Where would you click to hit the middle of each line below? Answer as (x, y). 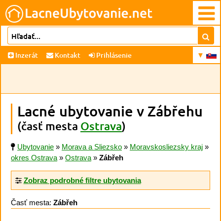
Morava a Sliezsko (92, 147)
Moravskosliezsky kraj (166, 147)
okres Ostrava (34, 158)
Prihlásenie (113, 55)
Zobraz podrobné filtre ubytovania (82, 180)
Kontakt (67, 55)
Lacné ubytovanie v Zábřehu (110, 111)
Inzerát (27, 55)
